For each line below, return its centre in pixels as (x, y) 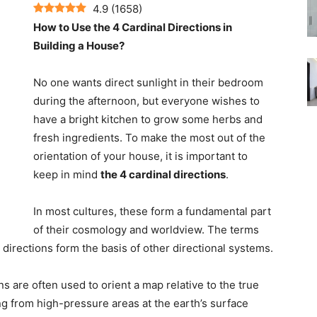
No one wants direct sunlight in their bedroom (148, 83)
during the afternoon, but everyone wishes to (146, 101)
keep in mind (67, 175)
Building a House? (79, 46)
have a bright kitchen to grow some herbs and (148, 120)
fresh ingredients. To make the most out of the (149, 138)
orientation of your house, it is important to (140, 156)
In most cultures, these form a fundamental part (152, 212)
